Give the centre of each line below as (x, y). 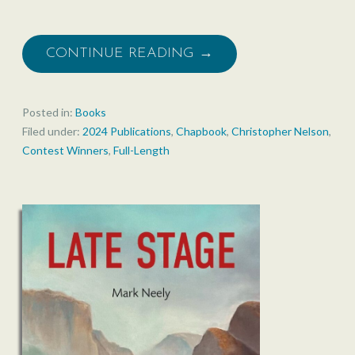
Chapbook (201, 131)
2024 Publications (127, 131)
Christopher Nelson (280, 131)
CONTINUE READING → (130, 53)
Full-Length (141, 150)
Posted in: (49, 112)
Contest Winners (65, 150)
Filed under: (52, 131)
